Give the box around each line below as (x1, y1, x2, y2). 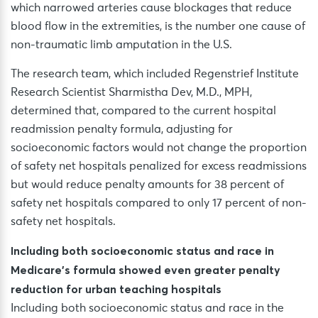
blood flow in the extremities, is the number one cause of (11, 21, 305, 33)
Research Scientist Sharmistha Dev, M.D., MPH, (11, 87, 252, 99)
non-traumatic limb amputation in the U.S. (11, 39, 232, 51)
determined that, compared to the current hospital (11, 105, 276, 117)
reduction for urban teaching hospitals (11, 282, 221, 297)
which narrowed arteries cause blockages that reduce (11, 2, 292, 14)
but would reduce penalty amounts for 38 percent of (11, 179, 284, 191)
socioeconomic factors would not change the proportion (11, 142, 307, 154)
